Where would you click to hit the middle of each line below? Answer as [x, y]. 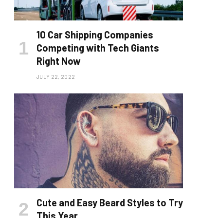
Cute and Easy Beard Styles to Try [110, 203]
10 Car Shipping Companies [95, 35]
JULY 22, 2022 [56, 77]
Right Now [59, 61]
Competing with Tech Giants [98, 48]
